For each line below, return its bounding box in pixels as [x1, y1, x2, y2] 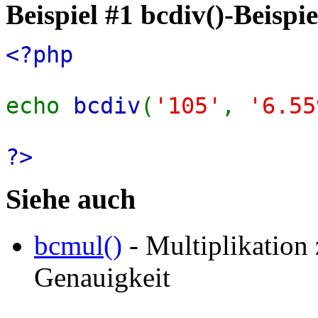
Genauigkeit [34, 261, 170, 292]
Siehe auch [6, 183, 136, 216]
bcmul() [34, 229, 122, 261]
